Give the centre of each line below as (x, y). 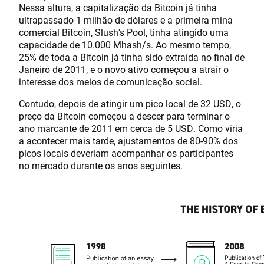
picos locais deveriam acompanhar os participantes (126, 153)
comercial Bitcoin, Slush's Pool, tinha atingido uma (124, 32)
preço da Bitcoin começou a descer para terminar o (124, 115)
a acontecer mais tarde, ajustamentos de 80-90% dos (128, 140)
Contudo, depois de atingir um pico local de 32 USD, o (130, 103)
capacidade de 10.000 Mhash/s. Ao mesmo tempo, (125, 44)
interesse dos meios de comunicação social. (110, 81)
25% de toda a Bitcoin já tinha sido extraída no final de (132, 57)
